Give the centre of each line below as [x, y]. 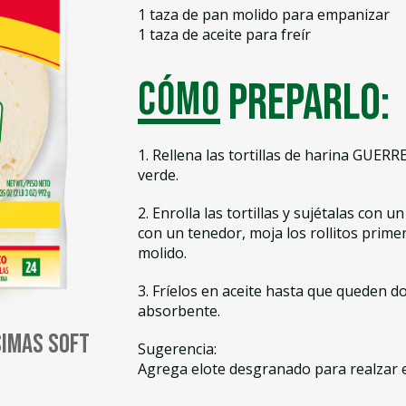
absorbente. [179, 311]
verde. [158, 175]
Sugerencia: [177, 349]
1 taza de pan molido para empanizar [263, 14]
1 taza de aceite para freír [224, 34]
